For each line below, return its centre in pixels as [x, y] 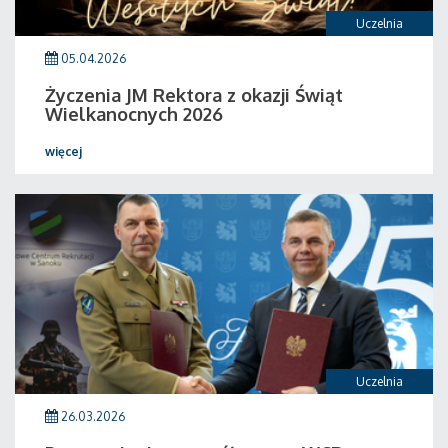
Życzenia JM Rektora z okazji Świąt [194, 95]
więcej [63, 151]
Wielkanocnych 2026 [134, 114]
